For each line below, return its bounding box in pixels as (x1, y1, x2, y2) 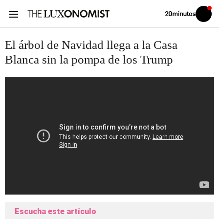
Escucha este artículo (15, 206, 96, 216)
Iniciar (203, 13, 216, 19)
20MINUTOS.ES (165, 21, 199, 27)
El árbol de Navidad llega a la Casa (5, 38, 177, 51)
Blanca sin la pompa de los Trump (5, 53, 173, 66)
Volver (165, 10, 178, 16)
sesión (203, 18, 218, 24)
